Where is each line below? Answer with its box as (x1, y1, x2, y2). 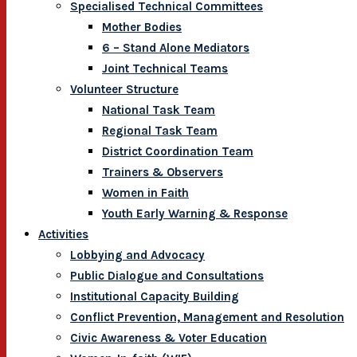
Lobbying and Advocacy (70, 248, 205, 262)
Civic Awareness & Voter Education (70, 331, 267, 345)
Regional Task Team (102, 124, 218, 138)
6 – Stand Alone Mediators (102, 41, 249, 55)
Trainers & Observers (102, 165, 223, 179)
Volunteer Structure (70, 82, 178, 96)
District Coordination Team (102, 144, 253, 159)
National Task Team (102, 103, 215, 117)
